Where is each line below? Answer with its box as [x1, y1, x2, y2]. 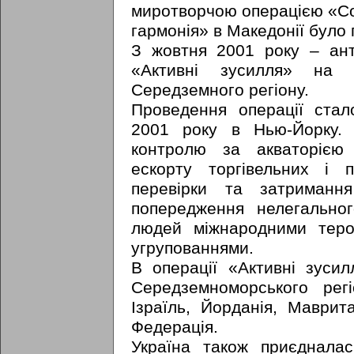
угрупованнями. [131, 239, 254, 258]
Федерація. [131, 318, 218, 337]
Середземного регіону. [131, 81, 309, 100]
